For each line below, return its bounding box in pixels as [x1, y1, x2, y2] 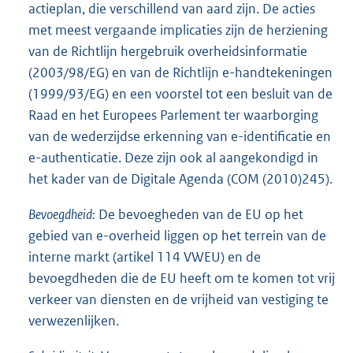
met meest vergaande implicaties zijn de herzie [28, 20, 302, 39]
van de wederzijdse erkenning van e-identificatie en [28, 127, 331, 145]
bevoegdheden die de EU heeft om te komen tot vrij [28, 269, 335, 287]
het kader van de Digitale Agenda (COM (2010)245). [28, 169, 333, 188]
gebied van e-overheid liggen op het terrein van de [28, 226, 326, 244]
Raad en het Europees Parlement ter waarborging [28, 106, 318, 124]
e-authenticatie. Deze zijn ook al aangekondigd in [28, 148, 318, 166]
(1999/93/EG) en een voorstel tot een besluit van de [28, 84, 333, 102]
